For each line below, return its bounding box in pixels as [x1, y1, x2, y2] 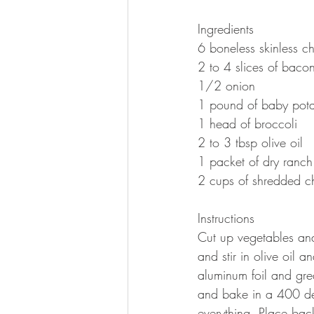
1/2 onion [198, 77, 259, 94]
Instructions [198, 210, 254, 226]
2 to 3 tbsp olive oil [198, 134, 307, 151]
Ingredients [198, 20, 258, 37]
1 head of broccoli [198, 115, 297, 132]
